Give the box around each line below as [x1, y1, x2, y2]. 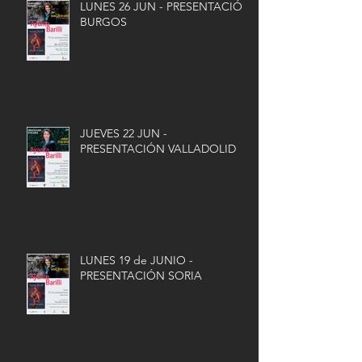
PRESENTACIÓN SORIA [80, 268, 202, 284]
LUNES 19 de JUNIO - [80, 253, 193, 268]
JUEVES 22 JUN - [80, 126, 167, 141]
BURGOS [80, 15, 127, 30]
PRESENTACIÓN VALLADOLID [80, 141, 236, 157]
